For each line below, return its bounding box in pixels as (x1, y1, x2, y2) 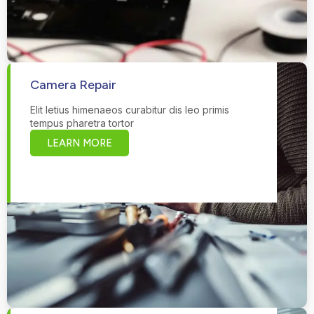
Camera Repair (30, 76, 116, 93)
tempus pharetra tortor (30, 116, 134, 129)
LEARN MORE (47, 136, 112, 149)
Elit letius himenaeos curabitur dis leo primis (30, 103, 229, 116)
